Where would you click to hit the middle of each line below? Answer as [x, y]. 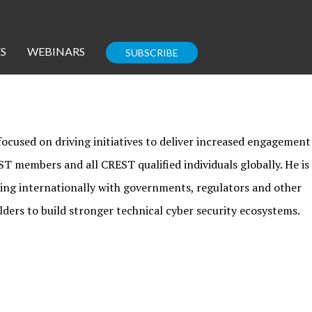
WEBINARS [56, 51]
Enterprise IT [204, 107]
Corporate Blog [212, 213]
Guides [172, 135]
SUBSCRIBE [151, 53]
